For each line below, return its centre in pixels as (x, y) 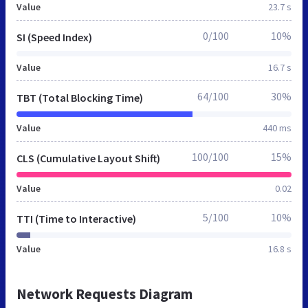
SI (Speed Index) (54, 37)
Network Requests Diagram (104, 294)
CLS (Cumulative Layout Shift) (88, 158)
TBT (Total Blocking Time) (80, 97)
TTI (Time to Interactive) (76, 218)
